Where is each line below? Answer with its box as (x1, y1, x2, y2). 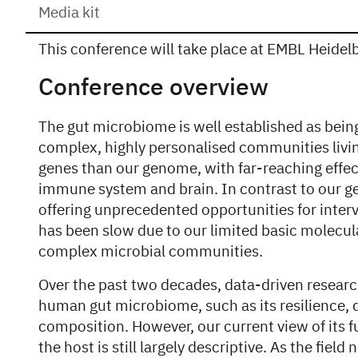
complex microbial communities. (38, 245, 263, 260)
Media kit (38, 6, 100, 21)
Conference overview (38, 77, 268, 101)
